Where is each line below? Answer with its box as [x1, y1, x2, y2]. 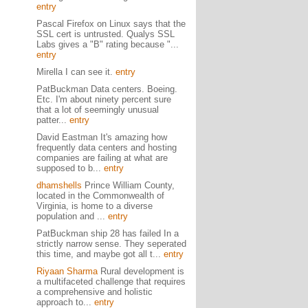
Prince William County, [81, 180, 175, 190]
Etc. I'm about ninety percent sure [36, 94, 171, 104]
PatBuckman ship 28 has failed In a [36, 228, 179, 239]
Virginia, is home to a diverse [36, 201, 153, 211]
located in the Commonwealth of [36, 190, 164, 201]
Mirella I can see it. [36, 67, 115, 77]
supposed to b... [36, 163, 104, 173]
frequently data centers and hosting [36, 142, 177, 153]
